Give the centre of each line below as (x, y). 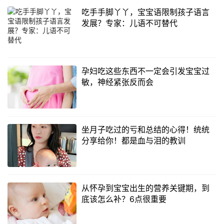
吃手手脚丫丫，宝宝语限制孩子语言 (145, 12)
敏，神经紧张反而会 (117, 82)
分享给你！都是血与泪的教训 (133, 140)
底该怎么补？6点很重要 (124, 199)
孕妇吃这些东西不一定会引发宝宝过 (145, 71)
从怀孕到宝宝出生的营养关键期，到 (145, 188)
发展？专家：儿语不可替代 (129, 23)
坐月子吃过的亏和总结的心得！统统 (145, 129)
